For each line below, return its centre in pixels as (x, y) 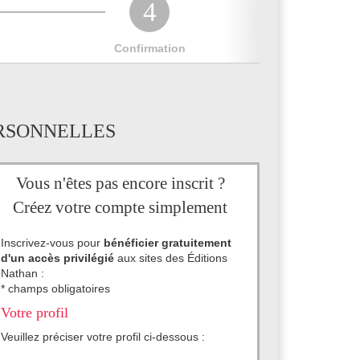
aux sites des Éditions (171, 258)
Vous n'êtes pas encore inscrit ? (120, 183)
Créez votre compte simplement (121, 207)
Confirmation (149, 48)
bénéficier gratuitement (168, 243)
